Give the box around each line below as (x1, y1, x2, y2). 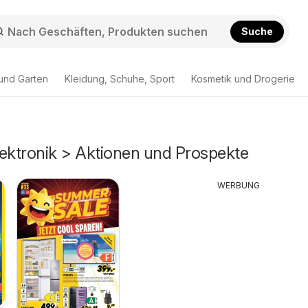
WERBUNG (217, 180, 260, 190)
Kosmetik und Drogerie (191, 73, 295, 85)
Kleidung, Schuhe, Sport (65, 73, 175, 85)
